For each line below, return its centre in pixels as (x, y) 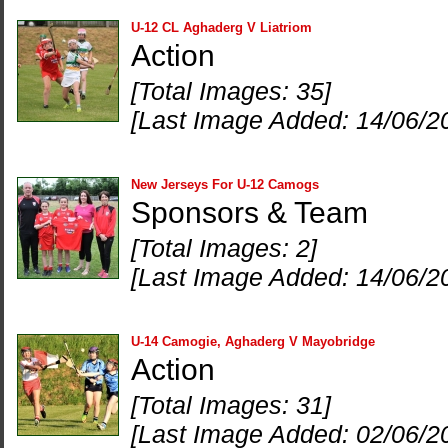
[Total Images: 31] (231, 405)
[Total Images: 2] (224, 248)
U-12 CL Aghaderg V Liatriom (221, 27)
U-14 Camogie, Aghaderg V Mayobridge (253, 341)
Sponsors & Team (249, 212)
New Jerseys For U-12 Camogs (225, 184)
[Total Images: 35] (231, 91)
